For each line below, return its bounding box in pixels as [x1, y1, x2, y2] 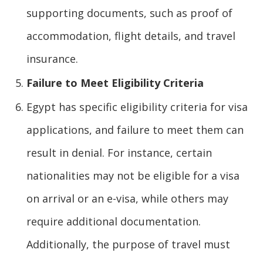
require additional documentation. [26, 214, 201, 228]
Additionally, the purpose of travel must [26, 237, 230, 251]
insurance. [26, 51, 78, 66]
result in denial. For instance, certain [26, 145, 212, 160]
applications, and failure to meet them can [26, 122, 244, 137]
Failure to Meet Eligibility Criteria [26, 75, 204, 90]
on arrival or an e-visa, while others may [26, 191, 228, 205]
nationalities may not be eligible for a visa [26, 168, 240, 183]
